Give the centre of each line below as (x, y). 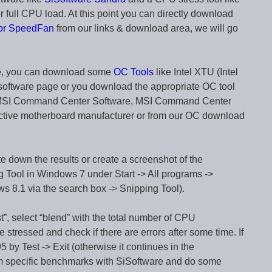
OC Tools (134, 72)
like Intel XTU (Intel (196, 72)
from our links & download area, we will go (146, 28)
